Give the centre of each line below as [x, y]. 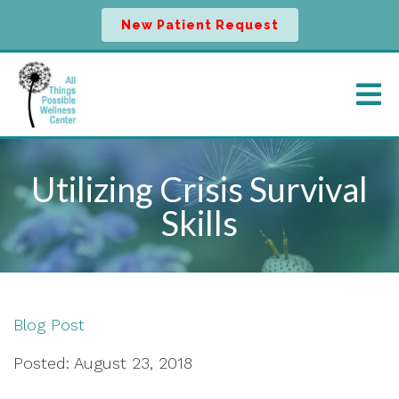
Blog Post [49, 325]
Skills [199, 223]
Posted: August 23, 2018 [103, 363]
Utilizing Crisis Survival [199, 189]
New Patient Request [199, 25]
